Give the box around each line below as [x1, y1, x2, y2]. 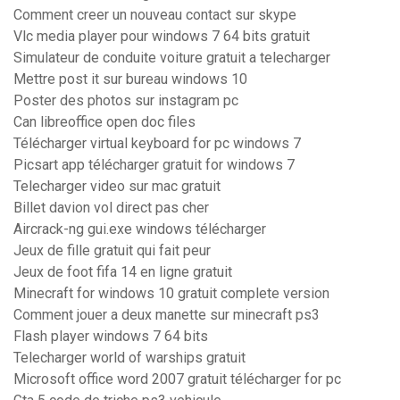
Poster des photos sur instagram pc [13, 92, 238, 110]
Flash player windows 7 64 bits [13, 328, 208, 346]
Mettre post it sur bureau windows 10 [13, 71, 247, 88]
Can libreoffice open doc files [13, 113, 196, 131]
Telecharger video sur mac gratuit [13, 178, 221, 196]
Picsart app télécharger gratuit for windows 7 [13, 156, 295, 174]
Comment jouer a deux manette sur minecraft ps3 [13, 306, 320, 324]
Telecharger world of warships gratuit [13, 349, 246, 367]
